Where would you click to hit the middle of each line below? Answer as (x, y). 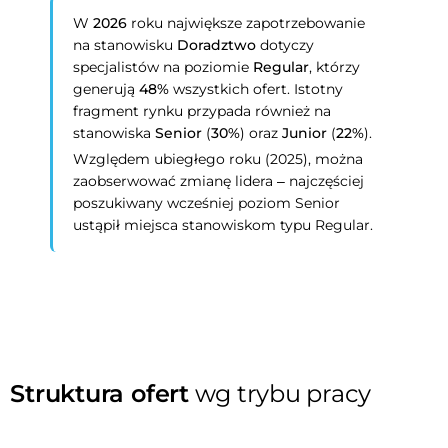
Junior (305, 133)
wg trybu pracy (282, 393)
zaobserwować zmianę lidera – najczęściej (219, 181)
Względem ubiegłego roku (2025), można (218, 159)
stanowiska (114, 133)
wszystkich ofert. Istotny (256, 89)
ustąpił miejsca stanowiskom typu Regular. (223, 225)
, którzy (335, 67)
